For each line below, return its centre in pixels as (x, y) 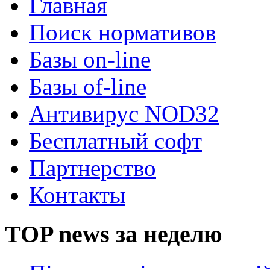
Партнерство (93, 168)
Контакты (77, 195)
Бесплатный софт (115, 141)
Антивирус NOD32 (124, 114)
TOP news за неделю (114, 234)
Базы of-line (88, 87)
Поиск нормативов (122, 33)
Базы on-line (90, 60)
